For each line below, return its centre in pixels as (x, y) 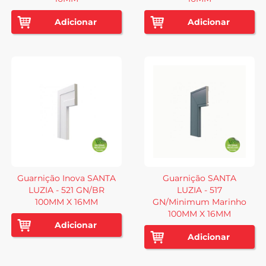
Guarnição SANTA (199, 178)
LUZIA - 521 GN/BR (66, 190)
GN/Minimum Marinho (199, 202)
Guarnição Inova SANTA (66, 178)
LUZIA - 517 (199, 190)
